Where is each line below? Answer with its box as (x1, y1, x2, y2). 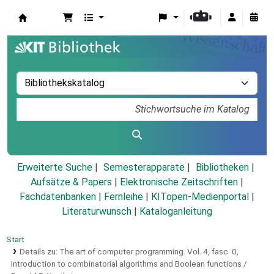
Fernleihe (104, 191, 143, 203)
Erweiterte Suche (17, 161, 92, 174)
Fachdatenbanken (20, 191, 96, 203)
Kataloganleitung (139, 206, 212, 218)
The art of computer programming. (59, 246, 185, 257)
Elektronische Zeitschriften (120, 176, 238, 188)
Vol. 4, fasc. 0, (187, 246, 239, 257)
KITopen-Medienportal (151, 191, 249, 203)
